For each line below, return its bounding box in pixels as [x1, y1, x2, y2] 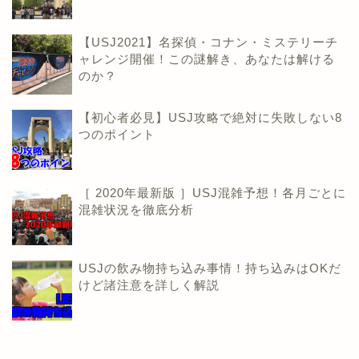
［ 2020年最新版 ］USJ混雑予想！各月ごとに [79, 185, 346, 200]
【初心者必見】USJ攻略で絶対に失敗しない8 [79, 110, 342, 124]
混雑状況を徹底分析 [79, 202, 194, 216]
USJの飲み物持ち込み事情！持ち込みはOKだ [79, 260, 341, 275]
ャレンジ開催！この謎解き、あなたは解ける [79, 51, 335, 66]
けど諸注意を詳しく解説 [79, 277, 220, 292]
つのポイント [79, 127, 155, 141]
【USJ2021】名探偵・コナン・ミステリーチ [79, 34, 338, 49]
